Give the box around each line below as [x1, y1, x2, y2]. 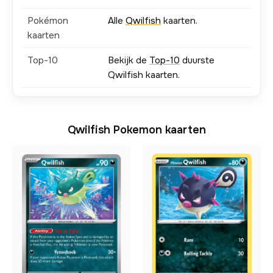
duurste [180, 54, 214, 66]
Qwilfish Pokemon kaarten [67, 123, 206, 136]
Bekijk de [108, 54, 149, 66]
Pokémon [27, 15, 68, 27]
